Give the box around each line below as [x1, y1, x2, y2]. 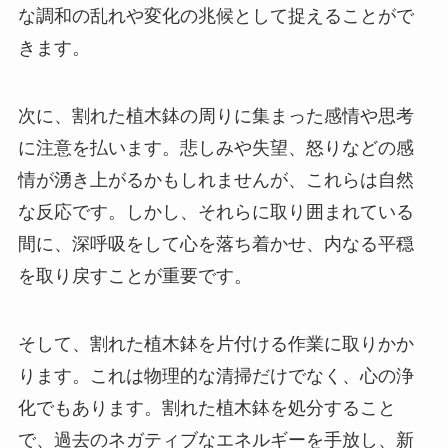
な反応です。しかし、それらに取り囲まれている [17, 201, 414, 222]
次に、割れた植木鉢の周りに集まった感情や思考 [17, 105, 414, 126]
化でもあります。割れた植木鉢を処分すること [17, 397, 396, 418]
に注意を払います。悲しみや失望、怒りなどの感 [17, 137, 414, 158]
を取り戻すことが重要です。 [17, 265, 252, 286]
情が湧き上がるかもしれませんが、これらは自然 [17, 169, 414, 190]
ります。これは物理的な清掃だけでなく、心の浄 [17, 365, 414, 386]
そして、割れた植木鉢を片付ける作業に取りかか [17, 333, 414, 354]
